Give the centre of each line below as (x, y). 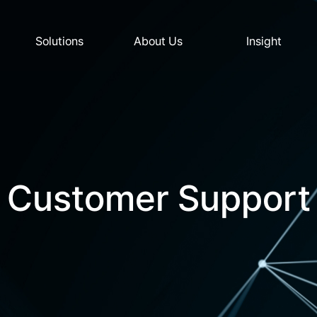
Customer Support (158, 198)
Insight (264, 41)
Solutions (60, 41)
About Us (158, 41)
